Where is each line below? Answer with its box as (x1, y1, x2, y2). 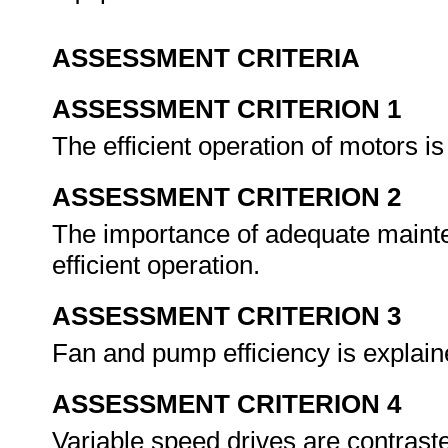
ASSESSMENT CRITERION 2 (52, 182, 401, 212)
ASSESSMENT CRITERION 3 (52, 301, 401, 331)
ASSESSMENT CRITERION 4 (52, 389, 401, 419)
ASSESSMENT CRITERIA (52, 43, 360, 73)
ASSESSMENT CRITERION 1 (52, 94, 401, 124)
